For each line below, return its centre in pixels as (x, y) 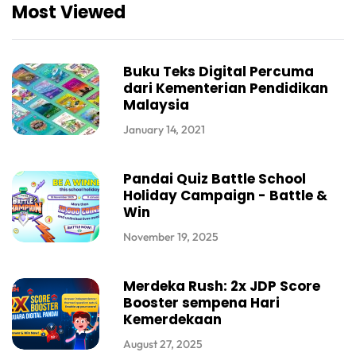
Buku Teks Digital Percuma (219, 71)
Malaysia (156, 104)
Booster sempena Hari (201, 302)
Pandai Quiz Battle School (215, 178)
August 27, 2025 (163, 344)
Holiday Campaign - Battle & (225, 195)
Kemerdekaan (172, 319)
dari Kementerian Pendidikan (226, 88)
